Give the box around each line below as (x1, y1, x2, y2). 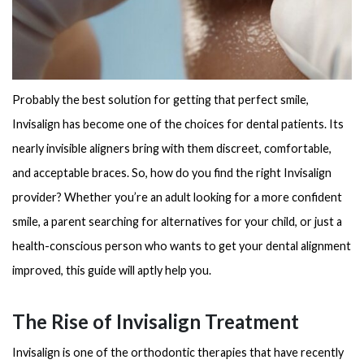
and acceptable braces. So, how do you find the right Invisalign (12, 165, 331, 180)
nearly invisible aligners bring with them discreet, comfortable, (12, 141, 331, 155)
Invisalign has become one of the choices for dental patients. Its (12, 116, 344, 131)
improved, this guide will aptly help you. (12, 262, 211, 277)
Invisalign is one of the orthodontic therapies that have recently (12, 345, 344, 359)
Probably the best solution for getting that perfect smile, (12, 92, 309, 106)
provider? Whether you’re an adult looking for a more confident (12, 189, 342, 204)
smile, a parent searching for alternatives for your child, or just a (12, 214, 342, 228)
